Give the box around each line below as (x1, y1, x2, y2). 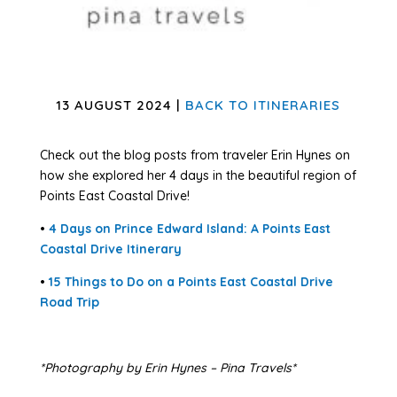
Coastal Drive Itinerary (39, 241, 182, 258)
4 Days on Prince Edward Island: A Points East (48, 221, 331, 237)
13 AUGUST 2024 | (56, 97, 186, 114)
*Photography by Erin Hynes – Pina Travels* (39, 360, 296, 377)
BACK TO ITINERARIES (185, 97, 341, 114)
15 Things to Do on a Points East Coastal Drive (48, 274, 333, 291)
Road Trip (39, 294, 99, 311)
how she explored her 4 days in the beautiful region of (39, 167, 356, 184)
